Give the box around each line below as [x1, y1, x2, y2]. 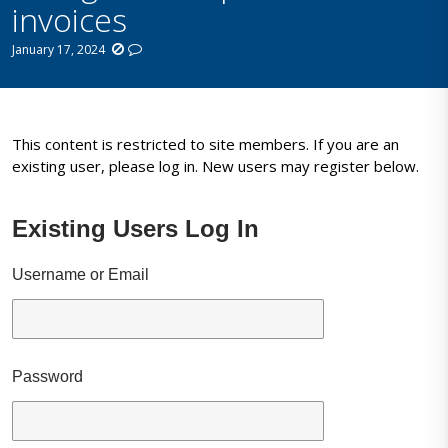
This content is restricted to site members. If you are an [12, 134, 400, 155]
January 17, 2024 [12, 40, 106, 58]
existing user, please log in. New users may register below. [12, 156, 420, 177]
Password [12, 368, 84, 386]
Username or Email [12, 266, 150, 284]
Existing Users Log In [12, 215, 260, 243]
